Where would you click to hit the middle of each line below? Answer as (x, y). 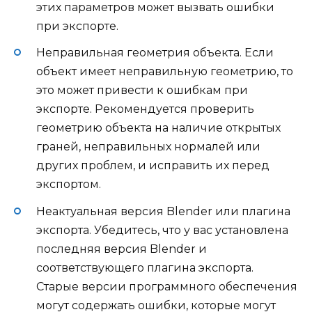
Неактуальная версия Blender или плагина (163, 211)
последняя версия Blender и (122, 249)
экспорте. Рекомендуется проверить (145, 109)
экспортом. (69, 185)
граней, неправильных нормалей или (148, 147)
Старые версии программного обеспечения (167, 286)
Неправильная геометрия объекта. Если (155, 53)
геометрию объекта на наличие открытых (158, 128)
